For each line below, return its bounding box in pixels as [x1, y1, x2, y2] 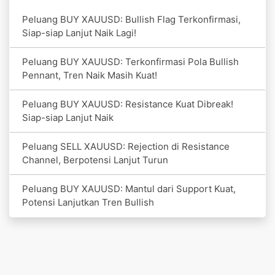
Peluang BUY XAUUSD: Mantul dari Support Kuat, [22, 182, 236, 195]
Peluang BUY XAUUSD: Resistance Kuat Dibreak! [22, 98, 233, 110]
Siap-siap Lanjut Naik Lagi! [22, 26, 136, 39]
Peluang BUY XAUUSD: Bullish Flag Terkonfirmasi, [22, 13, 241, 25]
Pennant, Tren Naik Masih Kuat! [22, 69, 157, 81]
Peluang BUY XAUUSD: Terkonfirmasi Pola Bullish [22, 55, 239, 68]
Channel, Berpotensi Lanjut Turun [22, 153, 168, 166]
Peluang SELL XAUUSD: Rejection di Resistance [22, 140, 230, 152]
